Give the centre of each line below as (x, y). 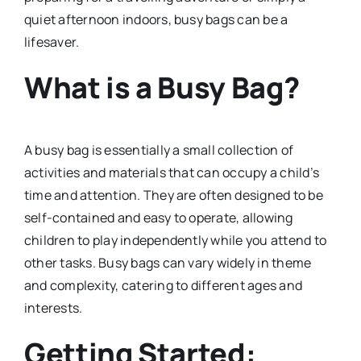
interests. (53, 308)
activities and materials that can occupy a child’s (171, 173)
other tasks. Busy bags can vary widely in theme (168, 263)
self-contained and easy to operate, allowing (158, 218)
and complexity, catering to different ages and (163, 286)
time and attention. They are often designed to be (173, 195)
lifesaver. (52, 42)
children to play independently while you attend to (175, 241)
